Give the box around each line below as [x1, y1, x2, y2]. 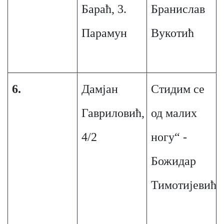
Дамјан [81, 82, 118, 95]
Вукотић [150, 26, 194, 39]
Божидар [150, 154, 196, 167]
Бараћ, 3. [81, 2, 126, 15]
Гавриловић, [81, 106, 144, 119]
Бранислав [150, 2, 205, 15]
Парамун [81, 26, 127, 39]
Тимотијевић [150, 178, 216, 191]
